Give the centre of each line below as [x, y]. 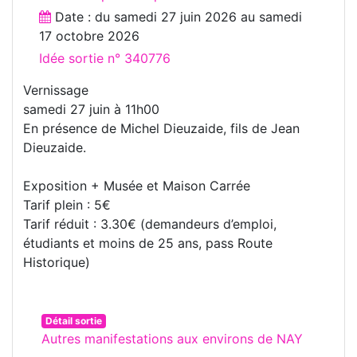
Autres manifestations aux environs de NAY [172, 338]
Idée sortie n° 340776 [105, 58]
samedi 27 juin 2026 [175, 16]
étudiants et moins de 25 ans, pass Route [148, 243]
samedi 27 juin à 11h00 [91, 109]
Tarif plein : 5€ [67, 204]
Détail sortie [73, 320]
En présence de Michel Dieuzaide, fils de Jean [161, 128]
